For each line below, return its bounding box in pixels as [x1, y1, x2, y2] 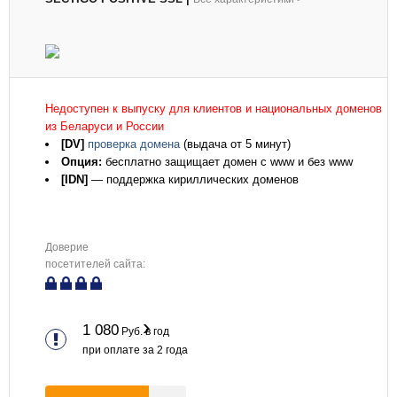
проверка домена [88, 137, 180, 151]
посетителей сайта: [45, 258, 145, 270]
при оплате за [82, 344, 157, 356]
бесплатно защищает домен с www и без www [102, 155, 353, 168]
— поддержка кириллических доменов [88, 173, 299, 186]
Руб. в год [119, 325, 169, 338]
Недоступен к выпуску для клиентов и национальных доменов [45, 102, 382, 115]
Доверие [45, 241, 89, 253]
